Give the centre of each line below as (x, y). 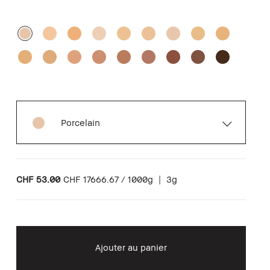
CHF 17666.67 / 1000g (108, 179)
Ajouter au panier (131, 247)
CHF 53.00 (38, 179)
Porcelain (80, 122)
